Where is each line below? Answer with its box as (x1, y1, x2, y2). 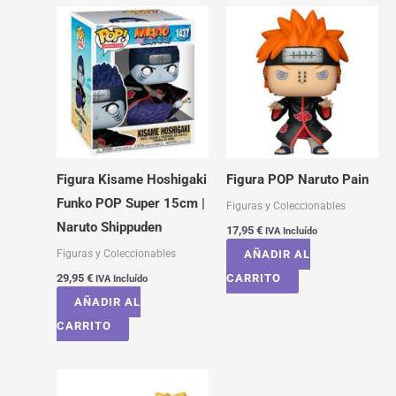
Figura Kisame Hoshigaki (56, 171, 207, 188)
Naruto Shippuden (56, 219, 162, 236)
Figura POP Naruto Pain (225, 171, 369, 188)
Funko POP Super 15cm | (56, 195, 205, 212)
